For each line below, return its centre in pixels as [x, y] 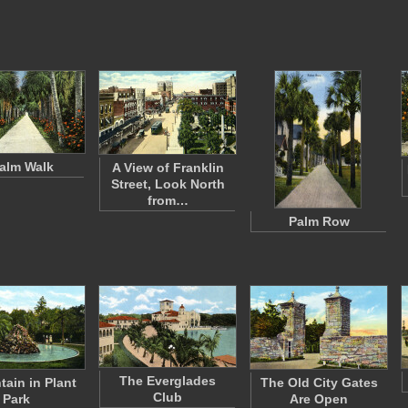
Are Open [319, 399]
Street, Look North [168, 184]
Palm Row [319, 221]
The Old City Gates [319, 382]
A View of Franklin [168, 168]
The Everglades [168, 381]
